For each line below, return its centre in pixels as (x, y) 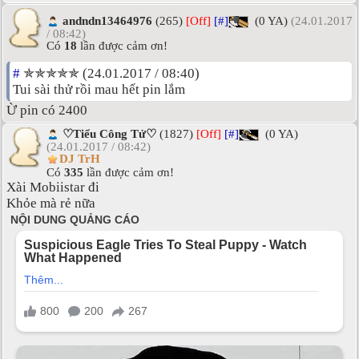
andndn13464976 (107, 20)
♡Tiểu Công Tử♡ (109, 133)
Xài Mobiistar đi (53, 187)
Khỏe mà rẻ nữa (51, 203)
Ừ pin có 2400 (47, 110)
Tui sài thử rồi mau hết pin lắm (99, 89)
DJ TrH (80, 159)
